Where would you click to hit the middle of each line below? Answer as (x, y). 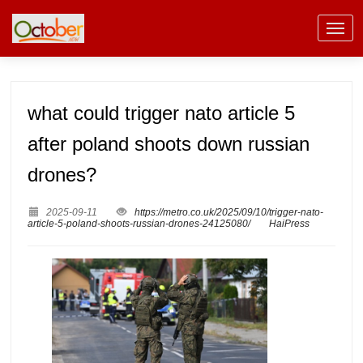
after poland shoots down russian (169, 144)
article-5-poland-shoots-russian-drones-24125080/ (139, 224)
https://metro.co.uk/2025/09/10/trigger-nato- (229, 212)
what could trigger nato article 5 (162, 113)
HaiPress (290, 224)
